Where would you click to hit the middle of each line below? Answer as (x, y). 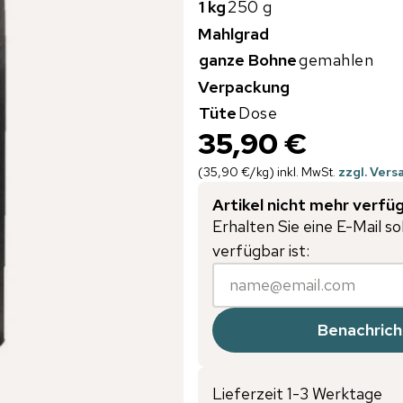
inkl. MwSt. (306, 171)
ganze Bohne (248, 59)
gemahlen (336, 59)
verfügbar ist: (261, 250)
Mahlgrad (233, 33)
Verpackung (244, 86)
